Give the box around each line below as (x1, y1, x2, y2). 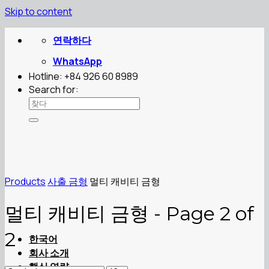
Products (5, 175, 46, 188)
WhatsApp (53, 55, 102, 68)
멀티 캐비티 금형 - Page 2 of (5, 202, 254, 226)
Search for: (29, 83, 79, 96)
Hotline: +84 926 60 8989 (29, 70, 138, 83)
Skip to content (5, 5, 72, 18)
